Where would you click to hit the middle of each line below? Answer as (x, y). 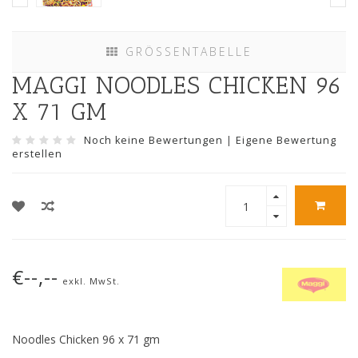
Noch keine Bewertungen (153, 141)
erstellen (37, 154)
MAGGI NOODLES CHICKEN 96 (177, 86)
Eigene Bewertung (286, 141)
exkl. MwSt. (91, 281)
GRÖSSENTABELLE (181, 52)
